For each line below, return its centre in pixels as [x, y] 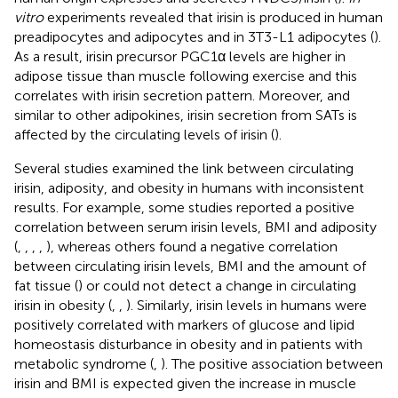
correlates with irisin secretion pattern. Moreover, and [182, 95]
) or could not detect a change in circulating [217, 285]
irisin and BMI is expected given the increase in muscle [185, 383]
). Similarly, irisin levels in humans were [247, 305]
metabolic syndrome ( [84, 363]
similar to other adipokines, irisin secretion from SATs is [186, 115]
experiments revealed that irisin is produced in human [213, 17]
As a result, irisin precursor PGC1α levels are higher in [180, 56]
